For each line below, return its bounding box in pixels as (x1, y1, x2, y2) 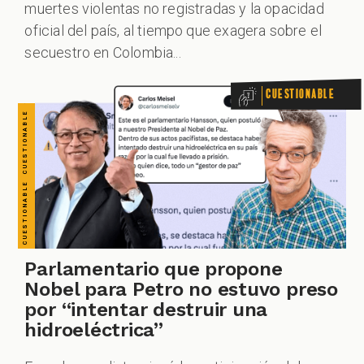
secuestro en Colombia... (24, 44, 181, 62)
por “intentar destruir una (24, 297, 268, 321)
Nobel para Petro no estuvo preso (24, 277, 338, 301)
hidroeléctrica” (24, 318, 163, 341)
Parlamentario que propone (24, 257, 283, 280)
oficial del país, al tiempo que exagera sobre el (24, 22, 323, 40)
